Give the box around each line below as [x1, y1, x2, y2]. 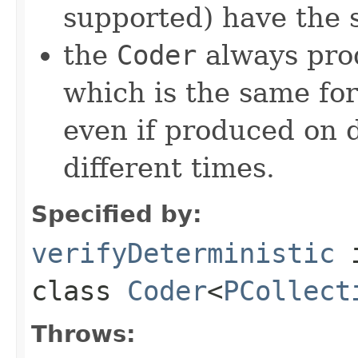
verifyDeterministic [31, 237, 335, 269]
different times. [63, 151, 275, 184]
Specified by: [31, 200, 202, 228]
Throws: [31, 320, 136, 348]
